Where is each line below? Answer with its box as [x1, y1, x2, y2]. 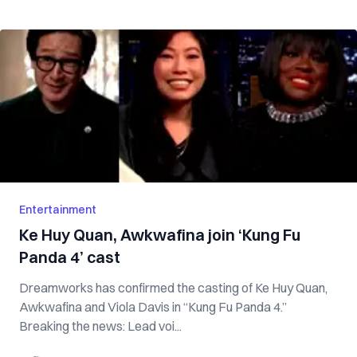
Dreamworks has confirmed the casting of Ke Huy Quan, [19, 280, 328, 296]
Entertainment [19, 202, 96, 217]
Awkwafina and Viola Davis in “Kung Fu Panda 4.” [19, 299, 287, 315]
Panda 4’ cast [19, 247, 120, 267]
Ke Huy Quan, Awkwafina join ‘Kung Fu [19, 225, 300, 245]
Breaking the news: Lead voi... [19, 318, 182, 334]
